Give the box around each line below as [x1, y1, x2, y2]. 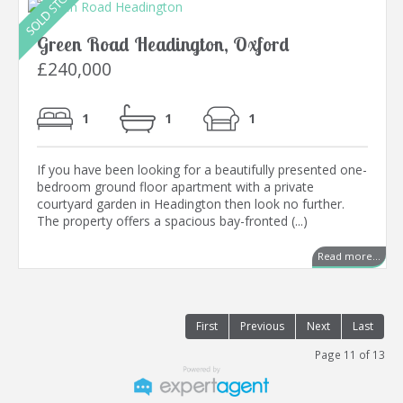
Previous [240, 318, 284, 335]
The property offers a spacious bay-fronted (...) [37, 212, 308, 230]
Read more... [318, 249, 381, 264]
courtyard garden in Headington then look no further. [37, 195, 345, 213]
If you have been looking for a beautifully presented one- [37, 161, 367, 179]
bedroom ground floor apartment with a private [37, 178, 314, 196]
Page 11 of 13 [315, 347, 385, 363]
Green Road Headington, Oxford [37, 32, 290, 57]
